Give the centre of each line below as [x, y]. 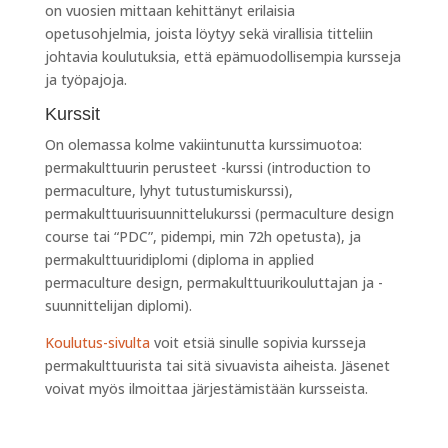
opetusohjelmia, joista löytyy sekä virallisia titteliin [208, 33]
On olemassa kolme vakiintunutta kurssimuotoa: [203, 144]
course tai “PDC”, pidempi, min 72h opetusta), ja [202, 236]
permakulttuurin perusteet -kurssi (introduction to [207, 167]
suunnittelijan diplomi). [120, 305]
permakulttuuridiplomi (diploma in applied [179, 259]
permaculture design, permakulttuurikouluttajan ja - [213, 282]
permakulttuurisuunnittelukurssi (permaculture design [219, 213]
